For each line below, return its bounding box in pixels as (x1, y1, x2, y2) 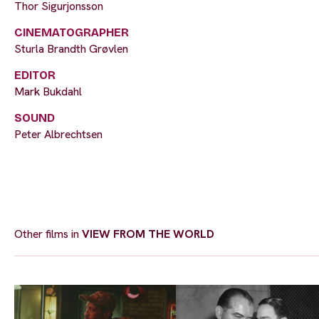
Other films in (14, 226, 82, 241)
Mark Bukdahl (14, 83, 82, 99)
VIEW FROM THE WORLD (82, 226, 214, 241)
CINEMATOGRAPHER (14, 25, 129, 39)
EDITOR (14, 68, 56, 82)
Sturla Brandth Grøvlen (14, 41, 128, 56)
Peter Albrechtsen (14, 126, 103, 142)
